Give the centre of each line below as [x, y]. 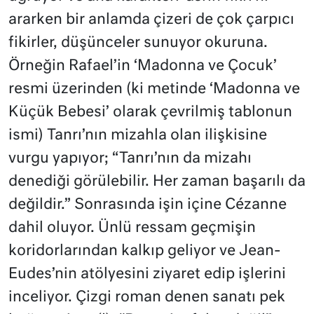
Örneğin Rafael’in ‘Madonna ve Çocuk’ [143, 66]
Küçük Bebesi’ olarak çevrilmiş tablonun [150, 112]
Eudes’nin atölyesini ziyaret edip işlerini [147, 274]
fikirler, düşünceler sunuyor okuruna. [138, 43]
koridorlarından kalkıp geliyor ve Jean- [144, 251]
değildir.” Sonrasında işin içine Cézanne [148, 205]
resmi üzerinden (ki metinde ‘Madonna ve [154, 89]
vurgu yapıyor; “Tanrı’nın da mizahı [130, 158]
